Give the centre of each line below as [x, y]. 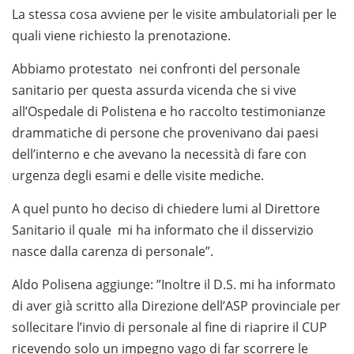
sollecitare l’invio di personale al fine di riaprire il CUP [169, 327]
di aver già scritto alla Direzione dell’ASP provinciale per [176, 305]
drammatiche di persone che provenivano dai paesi [165, 132]
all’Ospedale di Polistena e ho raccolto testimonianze [169, 111]
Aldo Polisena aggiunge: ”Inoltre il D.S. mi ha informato [174, 284]
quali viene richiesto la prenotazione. [121, 35]
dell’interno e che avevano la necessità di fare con [159, 154]
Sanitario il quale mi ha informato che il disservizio [163, 230]
